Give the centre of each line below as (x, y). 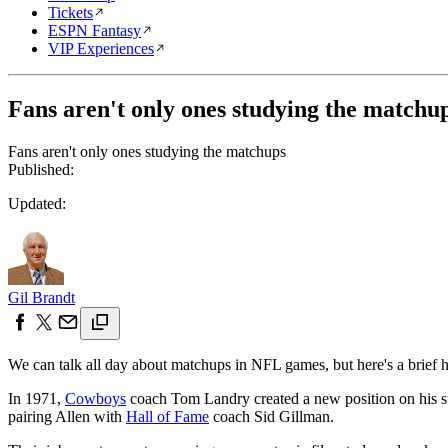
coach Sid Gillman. (271, 416)
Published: (41, 169)
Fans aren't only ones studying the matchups (147, 151)
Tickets (70, 12)
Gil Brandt (41, 297)
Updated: (37, 203)
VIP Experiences (101, 48)
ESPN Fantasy (94, 30)
